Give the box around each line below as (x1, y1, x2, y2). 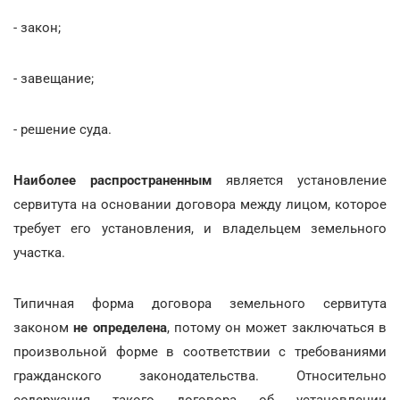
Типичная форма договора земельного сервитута (13, 295, 387, 312)
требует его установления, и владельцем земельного (13, 220, 387, 237)
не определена (73, 319, 167, 336)
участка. (13, 244, 65, 261)
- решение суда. (13, 121, 112, 137)
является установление (226, 171, 387, 188)
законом (13, 319, 74, 336)
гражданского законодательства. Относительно (13, 367, 387, 384)
